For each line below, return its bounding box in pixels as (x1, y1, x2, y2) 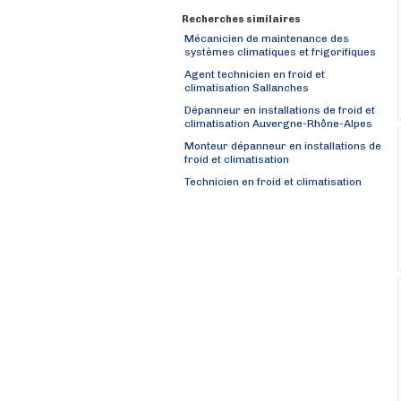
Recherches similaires (182, 13, 301, 25)
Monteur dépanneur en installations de (184, 140, 381, 152)
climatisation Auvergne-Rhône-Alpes (184, 117, 372, 132)
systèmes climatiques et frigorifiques (184, 46, 376, 61)
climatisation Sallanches (184, 81, 309, 97)
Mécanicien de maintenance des (184, 32, 349, 45)
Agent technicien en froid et (184, 68, 325, 81)
